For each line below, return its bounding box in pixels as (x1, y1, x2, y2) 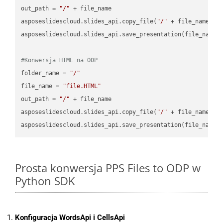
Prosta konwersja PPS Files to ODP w (15, 160, 201, 176)
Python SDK (15, 173, 75, 189)
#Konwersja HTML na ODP (21, 56, 98, 64)
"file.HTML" (63, 82, 102, 90)
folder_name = (21, 69, 70, 77)
